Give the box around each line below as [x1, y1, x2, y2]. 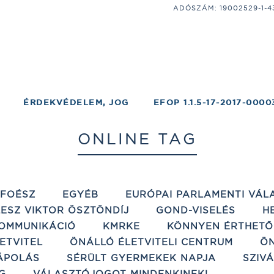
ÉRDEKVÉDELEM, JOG [23, 97, 129, 108]
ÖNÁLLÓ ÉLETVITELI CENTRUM [70, 236, 233, 248]
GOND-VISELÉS [156, 204, 235, 216]
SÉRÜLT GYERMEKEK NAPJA [67, 252, 216, 264]
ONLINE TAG [77, 130, 197, 148]
